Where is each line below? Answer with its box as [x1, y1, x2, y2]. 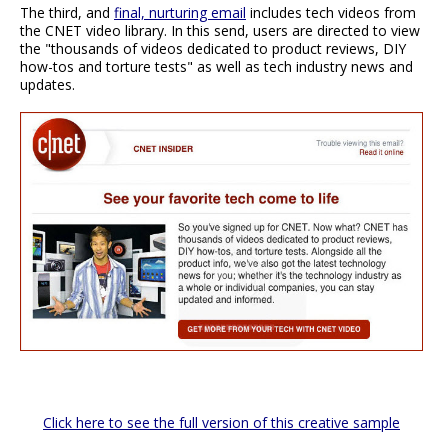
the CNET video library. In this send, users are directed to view [20, 20, 420, 40]
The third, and [20, 2, 114, 22]
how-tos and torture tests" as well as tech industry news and [20, 56, 413, 76]
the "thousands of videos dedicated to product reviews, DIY [20, 38, 406, 58]
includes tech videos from [246, 2, 416, 22]
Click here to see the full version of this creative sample [43, 413, 400, 433]
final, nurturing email [114, 2, 246, 22]
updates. [20, 74, 75, 94]
